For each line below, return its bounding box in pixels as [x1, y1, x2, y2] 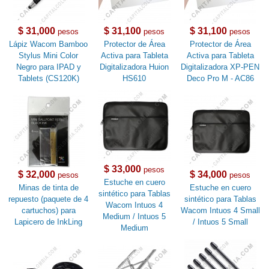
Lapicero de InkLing [14, 217, 83, 227]
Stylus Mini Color [19, 51, 79, 61]
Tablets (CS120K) [17, 74, 79, 83]
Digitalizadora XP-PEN [181, 62, 260, 72]
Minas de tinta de [18, 183, 79, 193]
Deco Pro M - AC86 [186, 74, 254, 83]
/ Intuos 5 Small [192, 217, 248, 227]
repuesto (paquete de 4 [8, 195, 89, 204]
